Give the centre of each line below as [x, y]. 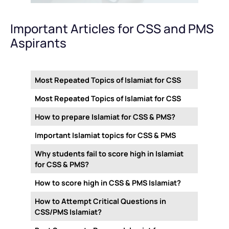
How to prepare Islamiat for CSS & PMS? [105, 117]
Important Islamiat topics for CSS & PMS [106, 135]
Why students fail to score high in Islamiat [109, 154]
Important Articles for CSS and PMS [112, 29]
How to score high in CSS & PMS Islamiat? [108, 183]
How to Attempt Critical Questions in [101, 201]
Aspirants [38, 43]
